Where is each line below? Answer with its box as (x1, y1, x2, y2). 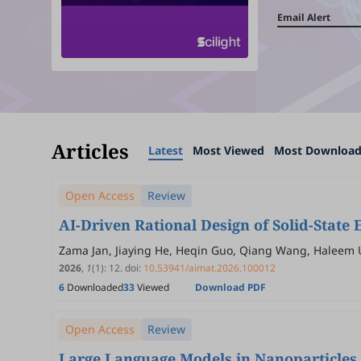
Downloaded (64, 280, 123, 294)
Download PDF (195, 280, 266, 294)
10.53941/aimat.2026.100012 (143, 261, 276, 275)
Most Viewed (193, 143, 264, 158)
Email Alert (277, 10, 330, 24)
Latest (148, 143, 183, 158)
